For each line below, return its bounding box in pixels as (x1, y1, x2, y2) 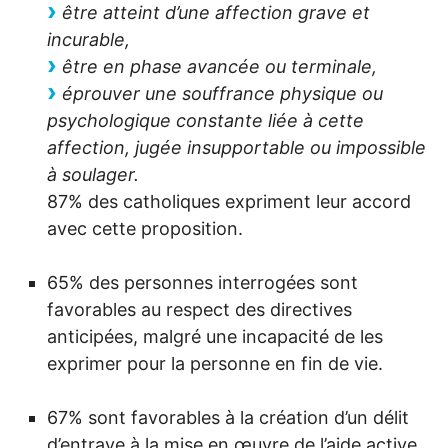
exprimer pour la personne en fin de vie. (47, 353, 383, 375)
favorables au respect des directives (47, 299, 352, 321)
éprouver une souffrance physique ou (57, 83, 383, 105)
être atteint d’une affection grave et (57, 2, 370, 24)
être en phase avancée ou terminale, (57, 56, 377, 78)
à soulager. (47, 164, 139, 186)
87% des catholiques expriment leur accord (47, 191, 411, 213)
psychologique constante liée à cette (47, 110, 364, 132)
